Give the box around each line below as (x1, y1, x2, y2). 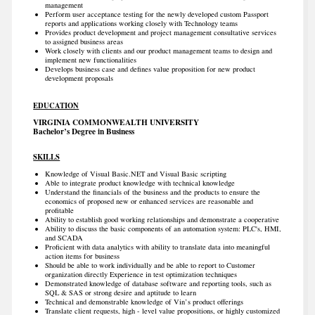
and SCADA (44, 232, 83, 243)
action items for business (44, 250, 120, 261)
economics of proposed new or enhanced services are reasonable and (44, 195, 253, 206)
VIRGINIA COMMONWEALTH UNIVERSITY (33, 115, 200, 128)
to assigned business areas (44, 37, 123, 47)
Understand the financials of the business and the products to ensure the (44, 186, 260, 197)
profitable (44, 205, 74, 215)
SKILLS (33, 150, 60, 162)
